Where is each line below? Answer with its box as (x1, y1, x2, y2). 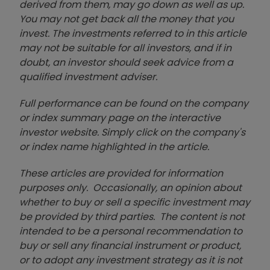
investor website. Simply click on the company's (19, 125, 245, 139)
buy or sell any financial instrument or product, (19, 238, 241, 253)
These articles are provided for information (19, 166, 223, 180)
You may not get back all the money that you (19, 11, 234, 26)
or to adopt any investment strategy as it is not (19, 253, 242, 267)
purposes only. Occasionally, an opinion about (19, 180, 242, 195)
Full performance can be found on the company (19, 96, 248, 110)
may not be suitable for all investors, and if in (19, 40, 231, 55)
